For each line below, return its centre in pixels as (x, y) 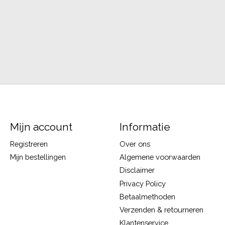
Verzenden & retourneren (161, 209)
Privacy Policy (142, 183)
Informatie (145, 127)
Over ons (135, 144)
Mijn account (41, 127)
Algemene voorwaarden (160, 157)
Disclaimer (137, 170)
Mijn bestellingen (38, 157)
